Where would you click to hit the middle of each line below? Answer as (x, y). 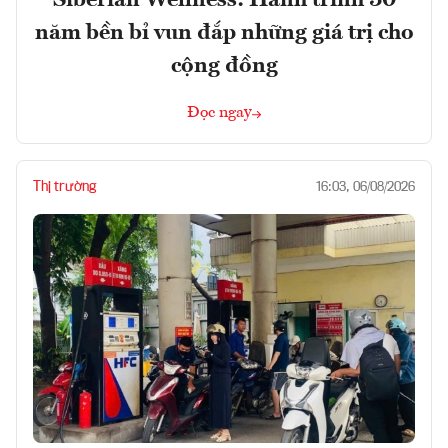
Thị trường (64, 186)
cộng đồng (224, 65)
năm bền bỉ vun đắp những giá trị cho (224, 32)
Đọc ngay (219, 112)
